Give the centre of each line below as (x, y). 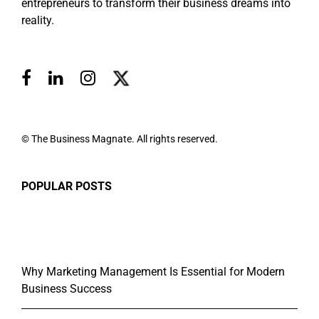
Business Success (67, 289)
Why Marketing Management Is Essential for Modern (153, 272)
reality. (38, 21)
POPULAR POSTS (67, 187)
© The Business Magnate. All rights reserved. (120, 139)
